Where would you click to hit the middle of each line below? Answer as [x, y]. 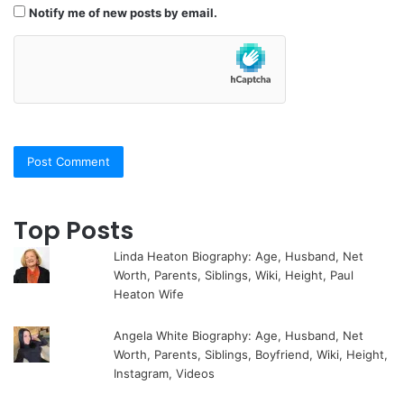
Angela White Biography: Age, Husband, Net [239, 336]
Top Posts [73, 231]
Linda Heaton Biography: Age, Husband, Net [239, 257]
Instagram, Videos [165, 374]
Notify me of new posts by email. [123, 13]
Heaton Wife [149, 294]
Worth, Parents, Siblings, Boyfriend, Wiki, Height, [251, 355]
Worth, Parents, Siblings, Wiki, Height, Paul [234, 275]
